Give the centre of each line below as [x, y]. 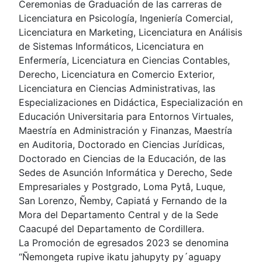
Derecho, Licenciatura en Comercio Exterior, [117, 74]
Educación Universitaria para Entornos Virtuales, [126, 116]
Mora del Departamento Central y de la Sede [118, 214]
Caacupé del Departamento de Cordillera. [111, 228]
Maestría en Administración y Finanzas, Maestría [125, 130]
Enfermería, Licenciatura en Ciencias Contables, [124, 60]
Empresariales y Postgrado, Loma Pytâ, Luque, [122, 186]
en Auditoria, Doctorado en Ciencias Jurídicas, [122, 144]
